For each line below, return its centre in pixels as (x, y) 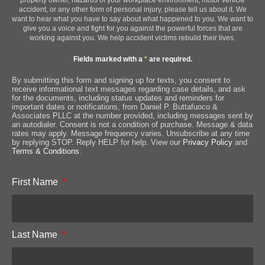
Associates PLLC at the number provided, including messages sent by (132, 115)
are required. (169, 59)
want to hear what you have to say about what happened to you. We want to (132, 19)
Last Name (36, 234)
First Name (36, 182)
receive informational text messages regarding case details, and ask (129, 89)
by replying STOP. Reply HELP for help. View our (97, 142)
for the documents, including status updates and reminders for (118, 98)
